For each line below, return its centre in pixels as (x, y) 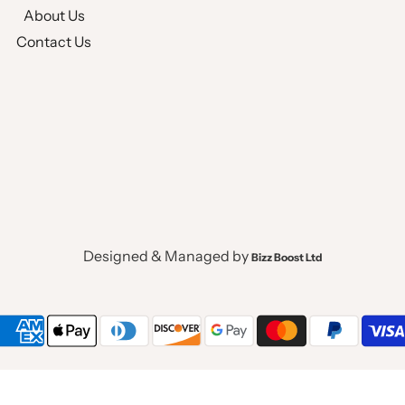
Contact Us (54, 41)
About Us (54, 15)
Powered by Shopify (196, 381)
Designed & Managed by (167, 255)
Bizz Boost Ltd (287, 257)
